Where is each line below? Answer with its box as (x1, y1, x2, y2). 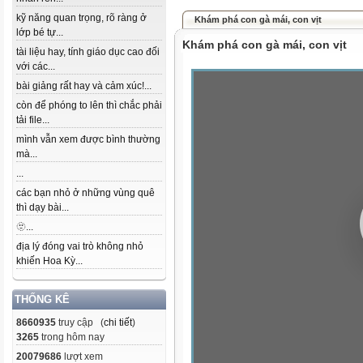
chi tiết (104, 317, 132, 328)
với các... (16, 61, 55, 72)
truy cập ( (56, 317, 104, 328)
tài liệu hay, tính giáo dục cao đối (16, 46, 160, 58)
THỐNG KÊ (15, 293, 70, 305)
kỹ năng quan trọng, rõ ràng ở (16, 12, 147, 23)
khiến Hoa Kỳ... (16, 255, 83, 267)
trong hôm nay (39, 331, 105, 343)
